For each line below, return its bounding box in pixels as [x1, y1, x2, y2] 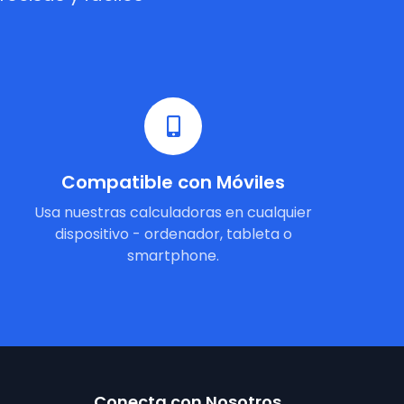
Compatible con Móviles [61, 170, 285, 195]
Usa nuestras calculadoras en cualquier [34, 202, 312, 223]
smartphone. [127, 245, 219, 266]
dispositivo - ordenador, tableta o [54, 224, 292, 244]
